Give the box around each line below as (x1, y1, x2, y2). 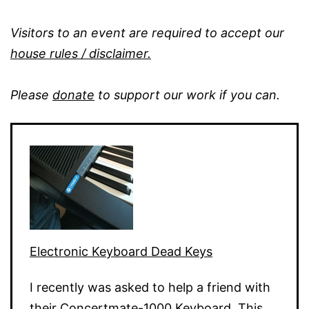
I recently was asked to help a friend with (30, 279, 270, 295)
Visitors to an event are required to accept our (10, 25, 284, 40)
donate (52, 87, 94, 102)
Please (10, 87, 52, 102)
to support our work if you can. (94, 87, 280, 102)
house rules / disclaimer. (10, 46, 151, 61)
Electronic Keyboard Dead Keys (30, 243, 212, 259)
